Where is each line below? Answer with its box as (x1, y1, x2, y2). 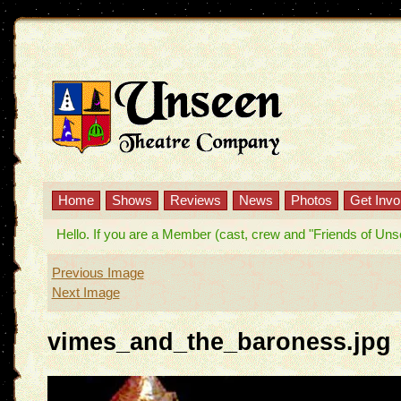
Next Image (51, 285, 120, 300)
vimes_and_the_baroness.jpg (47, 328, 391, 355)
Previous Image (51, 265, 144, 280)
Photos (291, 192, 332, 208)
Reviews (170, 192, 221, 208)
